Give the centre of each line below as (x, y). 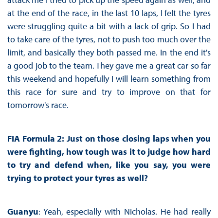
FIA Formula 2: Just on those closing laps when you (109, 139)
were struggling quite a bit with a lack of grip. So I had (109, 26)
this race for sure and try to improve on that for (109, 92)
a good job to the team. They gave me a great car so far (109, 66)
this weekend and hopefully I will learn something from (109, 79)
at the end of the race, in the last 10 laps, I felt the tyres (109, 13)
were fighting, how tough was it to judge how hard (109, 152)
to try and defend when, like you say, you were (109, 165)
